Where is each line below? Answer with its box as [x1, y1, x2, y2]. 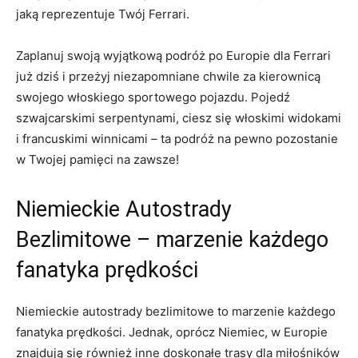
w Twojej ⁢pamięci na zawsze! [16, 151, 179, 167]
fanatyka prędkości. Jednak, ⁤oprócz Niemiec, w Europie [16, 324, 328, 340]
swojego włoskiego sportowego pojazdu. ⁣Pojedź [16, 89, 290, 105]
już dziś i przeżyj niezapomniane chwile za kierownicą [16, 68, 320, 84]
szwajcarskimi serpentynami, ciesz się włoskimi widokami [16, 109, 341, 125]
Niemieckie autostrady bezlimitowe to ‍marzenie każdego [16, 303, 336, 319]
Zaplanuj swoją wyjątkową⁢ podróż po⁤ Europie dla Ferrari [16, 47, 331, 63]
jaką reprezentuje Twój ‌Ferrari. [16, 6, 189, 22]
